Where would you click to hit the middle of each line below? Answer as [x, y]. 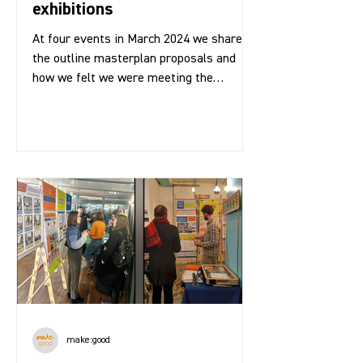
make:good [88, 340]
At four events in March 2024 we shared [141, 39]
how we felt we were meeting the [123, 78]
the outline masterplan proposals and [134, 59]
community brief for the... [101, 98]
